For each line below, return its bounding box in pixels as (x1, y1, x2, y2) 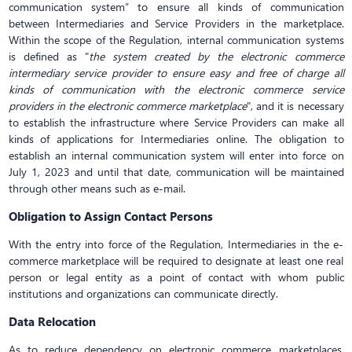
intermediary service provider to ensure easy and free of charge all (8, 65, 344, 80)
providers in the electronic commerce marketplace (8, 98, 247, 113)
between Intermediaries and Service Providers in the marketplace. (8, 16, 344, 31)
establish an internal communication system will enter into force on (8, 148, 344, 163)
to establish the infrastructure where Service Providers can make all (8, 115, 344, 130)
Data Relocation (8, 313, 96, 329)
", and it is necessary (247, 98, 344, 113)
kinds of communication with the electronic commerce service (8, 82, 344, 97)
